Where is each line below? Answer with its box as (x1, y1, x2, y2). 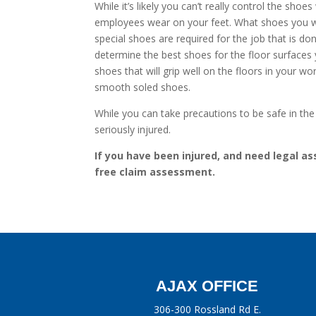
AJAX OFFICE (156, 276, 259, 295)
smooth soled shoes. (95, 80, 191, 94)
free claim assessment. (95, 165, 216, 178)
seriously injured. (95, 123, 171, 136)
